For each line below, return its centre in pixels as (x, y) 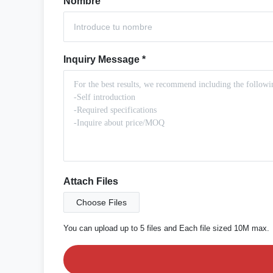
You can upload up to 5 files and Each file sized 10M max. (166, 228)
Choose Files (101, 202)
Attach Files (91, 181)
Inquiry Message (101, 59)
